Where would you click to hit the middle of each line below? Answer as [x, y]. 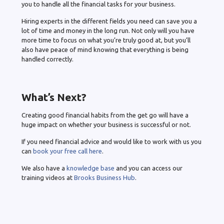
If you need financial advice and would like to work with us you [111, 142]
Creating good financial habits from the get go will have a [105, 115]
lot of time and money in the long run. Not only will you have [108, 31]
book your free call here [67, 151]
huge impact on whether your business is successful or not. [107, 125]
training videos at [48, 178]
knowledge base [90, 168]
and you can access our [148, 168]
